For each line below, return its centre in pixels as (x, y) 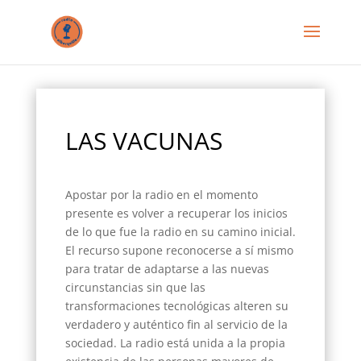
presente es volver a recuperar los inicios (176, 213)
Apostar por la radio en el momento (161, 195)
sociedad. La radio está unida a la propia (175, 343)
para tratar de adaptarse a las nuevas (167, 269)
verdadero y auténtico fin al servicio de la (176, 324)
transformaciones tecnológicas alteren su (176, 306)
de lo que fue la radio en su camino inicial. (180, 232)
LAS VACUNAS (143, 141)
